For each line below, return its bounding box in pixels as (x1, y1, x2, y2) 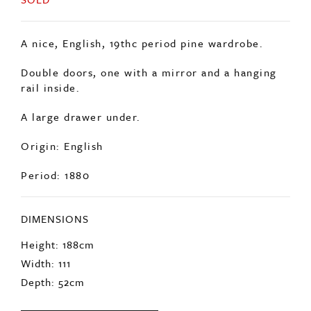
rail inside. (21, 57, 80, 73)
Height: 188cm (21, 214, 94, 230)
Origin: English (21, 115, 103, 131)
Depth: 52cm (21, 251, 85, 267)
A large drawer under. (21, 86, 141, 102)
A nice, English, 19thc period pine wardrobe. (21, 12, 263, 28)
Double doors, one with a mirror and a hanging (21, 42, 277, 58)
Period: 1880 (21, 144, 90, 160)
